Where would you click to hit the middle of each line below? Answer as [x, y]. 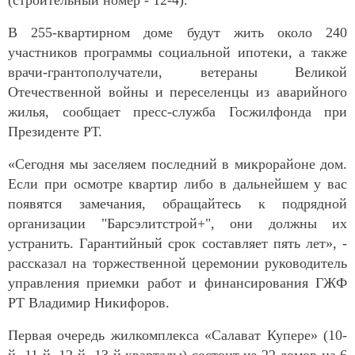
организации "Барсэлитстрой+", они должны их [177, 223]
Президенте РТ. [55, 131]
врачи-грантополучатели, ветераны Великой [177, 72]
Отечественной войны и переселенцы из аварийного [177, 92]
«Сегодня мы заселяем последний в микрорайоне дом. [177, 164]
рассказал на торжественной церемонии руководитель [177, 263]
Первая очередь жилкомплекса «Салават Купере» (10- [177, 335]
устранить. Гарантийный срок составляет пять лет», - [177, 243]
